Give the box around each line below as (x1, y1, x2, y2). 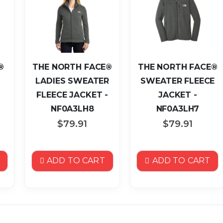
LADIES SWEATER (35, 76, 110, 86)
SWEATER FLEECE (140, 76, 215, 86)
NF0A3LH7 (156, 104, 200, 113)
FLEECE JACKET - (36, 90, 109, 100)
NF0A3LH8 (50, 104, 94, 113)
